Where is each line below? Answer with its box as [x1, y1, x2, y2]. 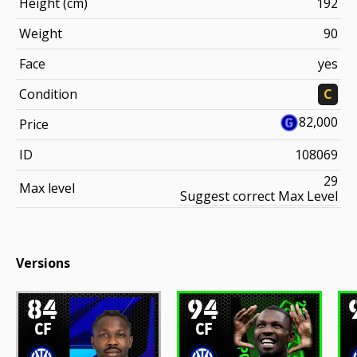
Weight [19, 24, 62, 42]
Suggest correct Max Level [180, 186, 338, 205]
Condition [19, 84, 77, 103]
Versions [16, 253, 70, 272]
